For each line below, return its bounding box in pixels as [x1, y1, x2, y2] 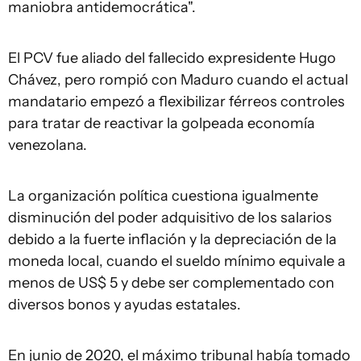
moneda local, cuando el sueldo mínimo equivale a [8, 252, 346, 270]
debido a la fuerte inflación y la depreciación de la [8, 230, 337, 248]
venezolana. [8, 136, 87, 154]
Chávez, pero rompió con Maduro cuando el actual [8, 71, 348, 89]
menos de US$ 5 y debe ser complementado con [8, 274, 334, 292]
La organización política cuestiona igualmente [8, 187, 318, 205]
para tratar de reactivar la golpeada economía [8, 114, 315, 132]
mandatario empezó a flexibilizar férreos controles [8, 93, 345, 110]
